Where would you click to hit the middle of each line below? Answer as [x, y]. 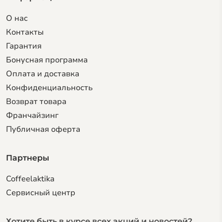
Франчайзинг [32, 115]
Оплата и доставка [43, 74]
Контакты [25, 32]
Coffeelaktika [30, 179]
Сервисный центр [41, 193]
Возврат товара [36, 101]
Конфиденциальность [49, 87]
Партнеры [28, 158]
